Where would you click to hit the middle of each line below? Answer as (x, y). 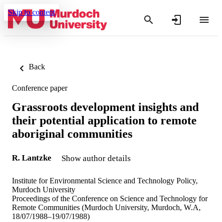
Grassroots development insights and (105, 107)
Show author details (96, 158)
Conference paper (40, 88)
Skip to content (31, 12)
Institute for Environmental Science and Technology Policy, (105, 180)
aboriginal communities (72, 134)
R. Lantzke (32, 158)
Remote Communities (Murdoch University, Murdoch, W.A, (106, 207)
